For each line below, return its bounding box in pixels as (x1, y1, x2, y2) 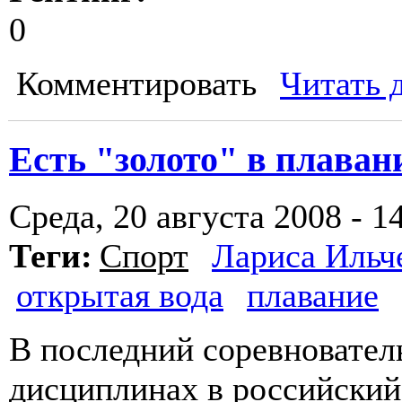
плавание (247, 276, 379, 315)
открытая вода (16, 276, 223, 315)
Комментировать (16, 65, 257, 103)
